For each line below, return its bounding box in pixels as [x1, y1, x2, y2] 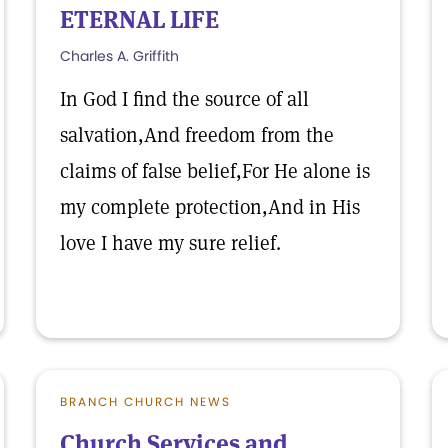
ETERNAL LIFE [60, 4, 219, 35]
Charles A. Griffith [60, 46, 179, 66]
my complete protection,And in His [60, 194, 360, 220]
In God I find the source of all [60, 86, 309, 112]
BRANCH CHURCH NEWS [60, 393, 231, 410]
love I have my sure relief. [60, 230, 281, 256]
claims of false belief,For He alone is [60, 158, 370, 184]
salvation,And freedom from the [60, 122, 334, 148]
